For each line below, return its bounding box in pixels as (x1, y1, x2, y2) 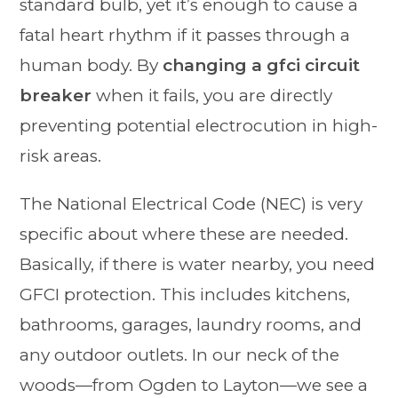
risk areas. (20, 145, 102, 166)
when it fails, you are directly (92, 84, 333, 106)
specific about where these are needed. (20, 223, 349, 244)
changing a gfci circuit (163, 54, 361, 76)
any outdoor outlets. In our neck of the (20, 344, 340, 365)
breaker (20, 84, 92, 106)
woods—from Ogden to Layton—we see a (20, 374, 369, 395)
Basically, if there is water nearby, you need (20, 253, 376, 275)
